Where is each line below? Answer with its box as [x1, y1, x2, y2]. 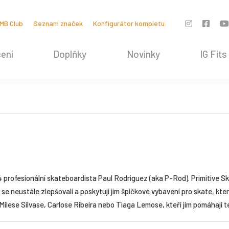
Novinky [126, 48, 160, 60]
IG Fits [200, 48, 227, 60]
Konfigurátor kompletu [93, 19, 165, 28]
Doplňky [53, 48, 86, 60]
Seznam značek [33, 19, 83, 28]
